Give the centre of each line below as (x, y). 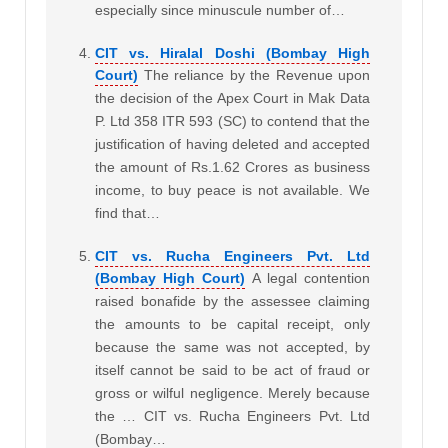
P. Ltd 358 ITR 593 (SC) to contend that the (232, 120)
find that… (127, 212)
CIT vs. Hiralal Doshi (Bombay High (232, 52)
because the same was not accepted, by (232, 346)
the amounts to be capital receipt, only (232, 323)
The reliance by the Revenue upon (256, 74)
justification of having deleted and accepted (232, 143)
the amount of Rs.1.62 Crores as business (232, 166)
